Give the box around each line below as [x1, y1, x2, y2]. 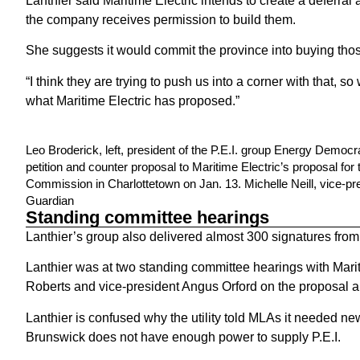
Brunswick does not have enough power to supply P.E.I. [26, 329, 341, 344]
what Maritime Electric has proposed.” [26, 93, 239, 108]
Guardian [26, 193, 74, 207]
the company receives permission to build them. [26, 12, 296, 27]
